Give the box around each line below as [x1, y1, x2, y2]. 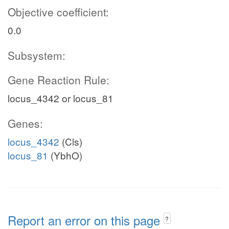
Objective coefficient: [8, 4, 109, 19]
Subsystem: [8, 48, 65, 63]
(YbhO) [48, 148, 82, 162]
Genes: [8, 116, 43, 131]
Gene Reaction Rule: [8, 72, 109, 87]
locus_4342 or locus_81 [8, 91, 113, 105]
